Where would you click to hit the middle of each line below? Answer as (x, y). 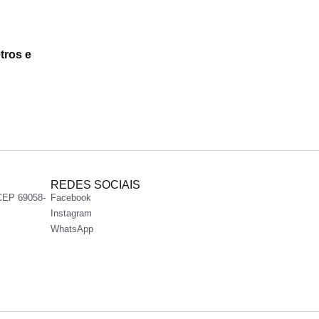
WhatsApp (72, 229)
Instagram (71, 214)
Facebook (71, 198)
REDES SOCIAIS (95, 185)
